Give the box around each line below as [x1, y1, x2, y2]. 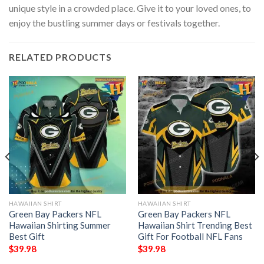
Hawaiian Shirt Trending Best [137, 220, 252, 231]
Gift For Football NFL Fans [137, 231, 243, 242]
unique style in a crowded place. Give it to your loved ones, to [9, 2, 251, 14]
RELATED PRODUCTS [9, 51, 112, 63]
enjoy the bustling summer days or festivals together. [9, 16, 220, 28]
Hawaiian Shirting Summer [8, 220, 111, 231]
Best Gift [8, 231, 45, 242]
